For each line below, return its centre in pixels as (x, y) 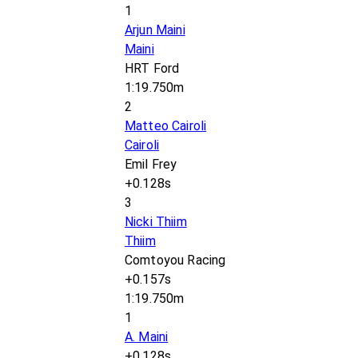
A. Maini (147, 337)
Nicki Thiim (156, 222)
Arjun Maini (155, 30)
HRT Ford (152, 68)
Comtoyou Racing (175, 260)
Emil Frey (151, 164)
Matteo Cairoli (166, 126)
